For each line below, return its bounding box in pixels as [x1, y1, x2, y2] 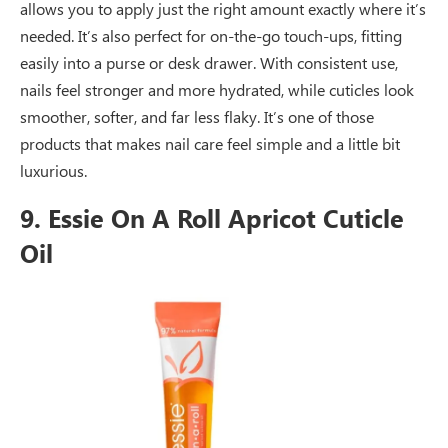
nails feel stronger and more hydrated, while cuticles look [20, 78, 414, 100]
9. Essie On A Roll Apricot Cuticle [20, 200, 404, 234]
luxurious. [20, 159, 87, 181]
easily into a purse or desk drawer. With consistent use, [20, 51, 398, 73]
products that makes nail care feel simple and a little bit [20, 132, 400, 154]
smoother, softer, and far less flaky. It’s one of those [20, 105, 374, 127]
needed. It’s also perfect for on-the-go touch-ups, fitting [20, 24, 402, 46]
